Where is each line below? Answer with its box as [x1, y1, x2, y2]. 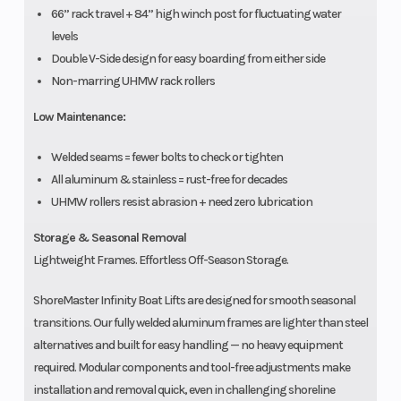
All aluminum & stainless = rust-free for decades [50, 171, 287, 187]
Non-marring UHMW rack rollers [50, 73, 215, 89]
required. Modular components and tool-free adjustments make [32, 359, 350, 375]
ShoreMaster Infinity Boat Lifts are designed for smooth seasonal [32, 292, 355, 308]
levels [50, 28, 78, 44]
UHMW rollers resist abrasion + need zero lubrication [50, 193, 312, 209]
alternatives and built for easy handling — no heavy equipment [32, 337, 343, 353]
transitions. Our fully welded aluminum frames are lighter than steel [32, 314, 368, 330]
